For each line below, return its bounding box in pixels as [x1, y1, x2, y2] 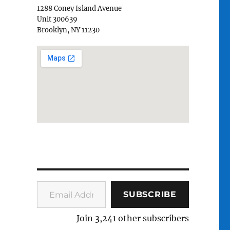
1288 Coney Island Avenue [36, 4, 122, 13]
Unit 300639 [36, 14, 78, 24]
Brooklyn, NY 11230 [36, 25, 100, 34]
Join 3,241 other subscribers [76, 213, 189, 223]
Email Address [36, 176, 63, 185]
